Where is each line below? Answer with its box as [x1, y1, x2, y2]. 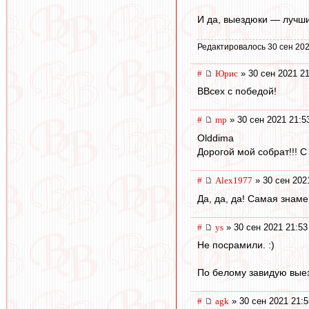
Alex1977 [215, 175, 252, 186]
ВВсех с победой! [197, 86, 277, 97]
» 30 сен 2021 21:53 [223, 221, 308, 232]
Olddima [197, 132, 234, 144]
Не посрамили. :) [197, 239, 275, 251]
